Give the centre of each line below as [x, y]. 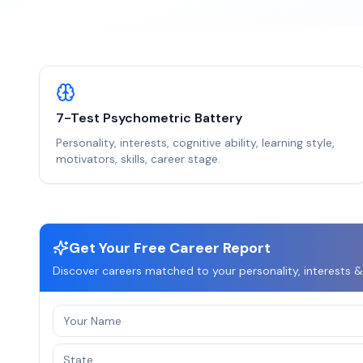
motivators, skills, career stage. [138, 159]
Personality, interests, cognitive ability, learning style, [195, 143]
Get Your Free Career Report [170, 248]
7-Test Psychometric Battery [149, 118]
